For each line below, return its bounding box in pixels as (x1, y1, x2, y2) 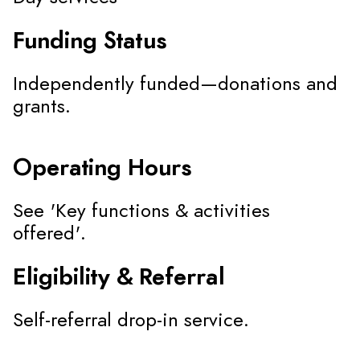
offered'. (13, 224, 86, 243)
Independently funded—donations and (13, 75, 337, 94)
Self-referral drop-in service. (13, 311, 249, 330)
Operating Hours (13, 157, 192, 180)
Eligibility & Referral (13, 267, 225, 289)
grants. (13, 97, 71, 117)
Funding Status (13, 31, 167, 53)
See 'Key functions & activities (13, 202, 270, 221)
